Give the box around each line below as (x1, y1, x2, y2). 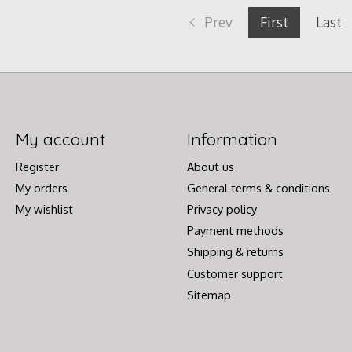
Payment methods (186, 223, 284, 238)
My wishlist (15, 202, 73, 217)
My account (15, 128, 105, 149)
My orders (15, 180, 68, 195)
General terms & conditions (186, 180, 330, 195)
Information (186, 128, 277, 149)
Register (15, 159, 59, 174)
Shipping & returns (186, 244, 284, 259)
